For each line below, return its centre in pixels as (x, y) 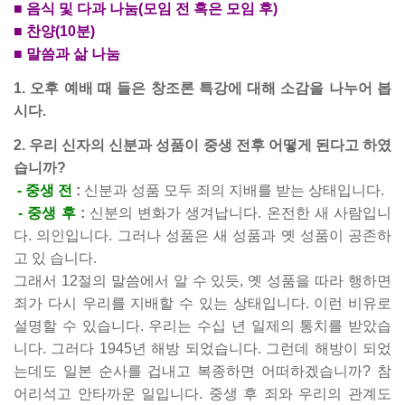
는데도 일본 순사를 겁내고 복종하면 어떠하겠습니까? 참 (202, 371)
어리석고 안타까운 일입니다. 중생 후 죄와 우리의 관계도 (202, 394)
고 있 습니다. (55, 258)
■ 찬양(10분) (54, 31)
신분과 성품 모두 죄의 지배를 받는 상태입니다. (234, 190)
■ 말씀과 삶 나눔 (67, 54)
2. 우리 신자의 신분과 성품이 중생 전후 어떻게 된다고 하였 (202, 145)
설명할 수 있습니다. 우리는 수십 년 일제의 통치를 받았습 (202, 326)
